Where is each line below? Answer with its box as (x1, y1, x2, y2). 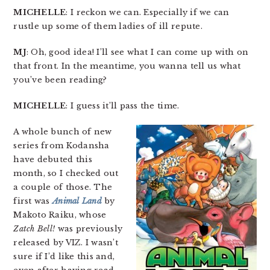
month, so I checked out (13, 168, 119, 178)
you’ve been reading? (13, 75, 107, 85)
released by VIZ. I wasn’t (13, 237, 118, 248)
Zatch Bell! (13, 224, 55, 234)
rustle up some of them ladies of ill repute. (13, 21, 202, 31)
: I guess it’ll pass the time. (66, 101, 180, 111)
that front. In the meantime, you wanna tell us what (13, 61, 241, 71)
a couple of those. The (13, 182, 113, 192)
